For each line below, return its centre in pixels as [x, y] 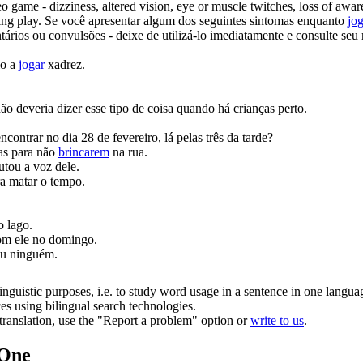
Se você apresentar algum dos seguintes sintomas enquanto [196, 20]
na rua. [128, 152]
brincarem [84, 152]
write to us [277, 320]
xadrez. [65, 64]
